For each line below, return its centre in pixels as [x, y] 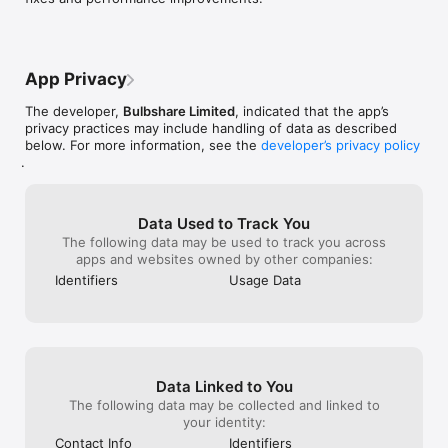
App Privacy [76, 78]
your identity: [224, 421]
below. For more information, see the [143, 144]
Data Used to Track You [224, 223]
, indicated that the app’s [312, 110]
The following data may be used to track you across [224, 241]
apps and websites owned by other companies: [224, 258]
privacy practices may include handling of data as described [211, 127]
